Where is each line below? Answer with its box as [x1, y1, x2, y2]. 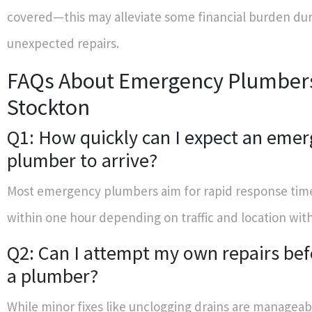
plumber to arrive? [7, 148, 157, 173]
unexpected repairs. [7, 35, 119, 52]
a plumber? [7, 263, 98, 288]
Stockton [7, 93, 90, 121]
